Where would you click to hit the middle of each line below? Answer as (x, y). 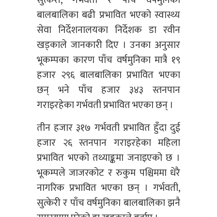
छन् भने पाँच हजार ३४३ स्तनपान (108, 90)
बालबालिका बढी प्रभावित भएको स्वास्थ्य (108, 15)
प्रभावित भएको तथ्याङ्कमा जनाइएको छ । (108, 158)
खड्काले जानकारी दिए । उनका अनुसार (108, 45)
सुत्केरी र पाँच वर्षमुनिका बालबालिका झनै (108, 203)
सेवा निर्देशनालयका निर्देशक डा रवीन (108, 30)
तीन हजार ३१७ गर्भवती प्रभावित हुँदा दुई (108, 128)
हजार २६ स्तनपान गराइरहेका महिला (108, 143)
